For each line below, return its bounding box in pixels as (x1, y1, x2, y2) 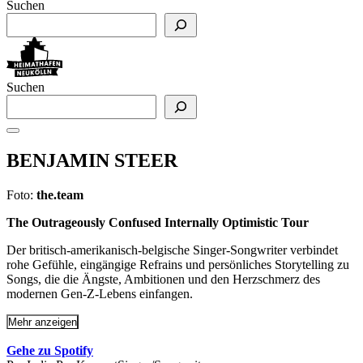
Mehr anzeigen (8, 315, 77, 328)
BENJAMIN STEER (6, 150, 177, 172)
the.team (36, 187, 83, 202)
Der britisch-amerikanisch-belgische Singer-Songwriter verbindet (6, 242, 338, 257)
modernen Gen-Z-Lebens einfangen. (6, 286, 193, 301)
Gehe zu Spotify (6, 343, 93, 357)
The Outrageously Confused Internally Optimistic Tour (6, 215, 309, 229)
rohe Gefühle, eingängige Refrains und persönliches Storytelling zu (6, 257, 349, 271)
